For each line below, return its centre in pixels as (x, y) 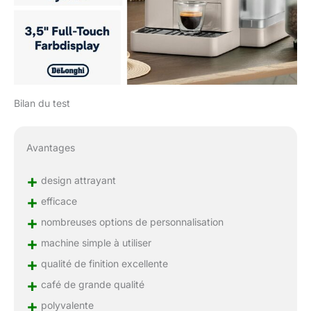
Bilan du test (42, 103)
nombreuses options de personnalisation (131, 221)
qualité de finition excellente (103, 263)
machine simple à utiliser (94, 242)
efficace (57, 201)
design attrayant (77, 180)
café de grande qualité (91, 284)
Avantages (50, 147)
